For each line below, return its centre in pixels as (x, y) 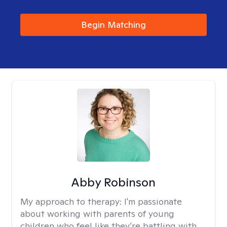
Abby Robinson (113, 182)
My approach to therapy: (72, 201)
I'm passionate (153, 201)
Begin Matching (113, 25)
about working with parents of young (97, 214)
